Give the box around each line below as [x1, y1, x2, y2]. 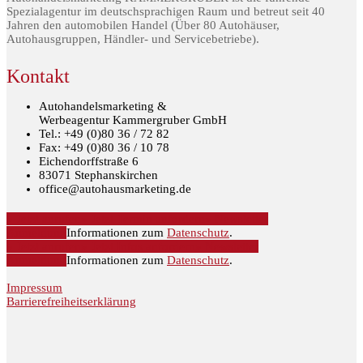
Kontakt [6, 66, 70, 88]
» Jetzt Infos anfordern [81, 240, 195, 254]
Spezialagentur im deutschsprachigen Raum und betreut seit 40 [6, 5, 325, 19]
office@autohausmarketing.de [39, 182, 191, 196]
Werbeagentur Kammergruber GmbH [39, 113, 227, 127]
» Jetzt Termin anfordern [81, 212, 205, 226]
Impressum [6, 281, 62, 295]
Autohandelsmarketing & [39, 100, 167, 113]
